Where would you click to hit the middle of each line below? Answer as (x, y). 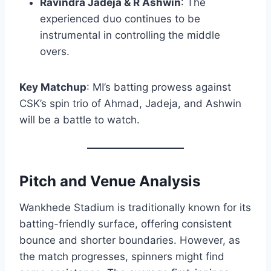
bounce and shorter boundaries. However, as (130, 240)
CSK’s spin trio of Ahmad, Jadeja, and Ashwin (130, 104)
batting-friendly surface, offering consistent (126, 224)
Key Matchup (53, 87)
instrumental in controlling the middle (130, 35)
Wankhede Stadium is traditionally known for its (135, 208)
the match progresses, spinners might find (122, 257)
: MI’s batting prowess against (159, 87)
